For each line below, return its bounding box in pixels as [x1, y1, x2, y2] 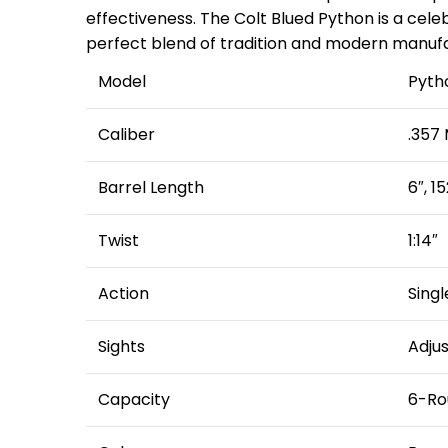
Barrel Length [98, 176, 204, 199]
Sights [98, 335, 145, 358]
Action [98, 282, 149, 305]
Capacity [98, 388, 170, 411]
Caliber [98, 123, 155, 146]
